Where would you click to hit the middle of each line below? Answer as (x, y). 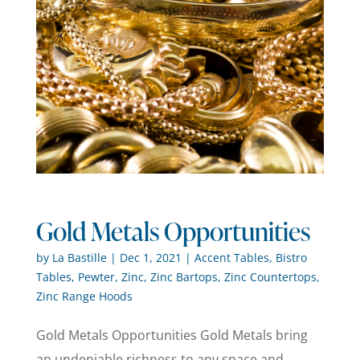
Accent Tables (231, 257)
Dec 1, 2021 (150, 257)
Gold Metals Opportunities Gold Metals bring (172, 335)
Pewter (96, 276)
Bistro (291, 257)
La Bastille (79, 257)
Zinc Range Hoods (84, 296)
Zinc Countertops (270, 276)
